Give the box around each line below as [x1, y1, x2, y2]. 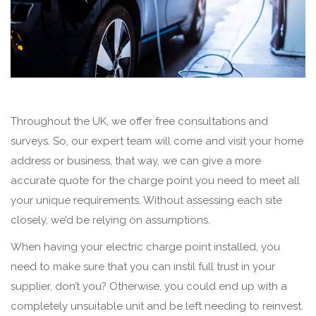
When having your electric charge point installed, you [11, 240, 280, 253]
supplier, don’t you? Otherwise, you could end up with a [11, 279, 287, 293]
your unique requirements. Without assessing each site [11, 193, 282, 207]
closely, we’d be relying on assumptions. [11, 213, 210, 226]
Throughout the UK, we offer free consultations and [11, 114, 268, 128]
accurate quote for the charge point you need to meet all [11, 174, 300, 187]
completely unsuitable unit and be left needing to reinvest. [11, 299, 303, 312]
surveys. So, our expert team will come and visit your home [11, 134, 303, 147]
